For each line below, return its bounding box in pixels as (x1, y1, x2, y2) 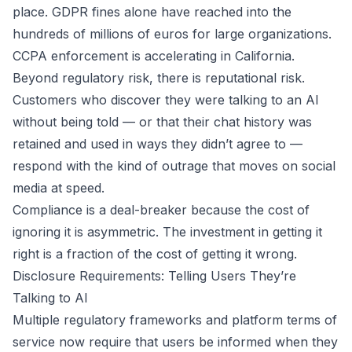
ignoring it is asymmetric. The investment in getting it (13, 224, 322, 240)
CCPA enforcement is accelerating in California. (13, 48, 295, 64)
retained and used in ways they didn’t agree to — (13, 136, 302, 152)
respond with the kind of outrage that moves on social (13, 158, 335, 174)
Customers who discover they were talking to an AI (13, 92, 319, 108)
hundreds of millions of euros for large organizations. (13, 26, 332, 42)
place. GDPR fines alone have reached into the (13, 4, 291, 20)
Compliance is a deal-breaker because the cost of (13, 202, 310, 218)
